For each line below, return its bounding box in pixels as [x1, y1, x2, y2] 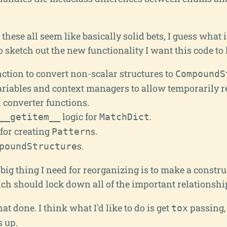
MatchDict [99, 111, 149, 122]
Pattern [51, 126, 91, 137]
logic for [60, 110, 99, 123]
